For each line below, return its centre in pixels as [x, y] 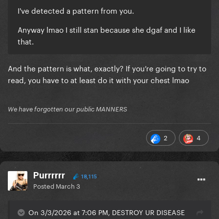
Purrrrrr [49, 175]
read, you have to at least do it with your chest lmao [99, 79]
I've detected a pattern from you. [77, 10]
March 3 [68, 186]
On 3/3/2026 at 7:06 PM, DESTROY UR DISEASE [107, 212]
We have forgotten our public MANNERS [67, 109]
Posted [44, 186]
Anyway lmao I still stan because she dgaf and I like [107, 29]
